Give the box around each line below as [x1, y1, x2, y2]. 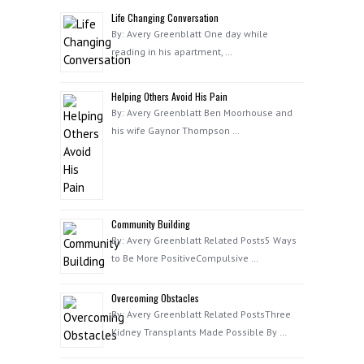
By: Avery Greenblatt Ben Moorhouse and [111, 106, 292, 119]
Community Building [111, 217, 190, 231]
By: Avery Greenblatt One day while [111, 28, 268, 40]
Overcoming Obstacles [111, 291, 199, 305]
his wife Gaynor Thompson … [111, 124, 240, 136]
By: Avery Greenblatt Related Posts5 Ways [111, 234, 297, 246]
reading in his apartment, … [111, 45, 232, 58]
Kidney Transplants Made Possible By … [111, 326, 287, 338]
